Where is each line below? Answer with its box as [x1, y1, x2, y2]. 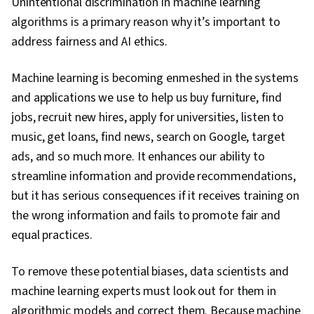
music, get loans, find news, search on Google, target [11, 128, 285, 146]
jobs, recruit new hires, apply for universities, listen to [11, 109, 285, 127]
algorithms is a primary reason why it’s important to [11, 13, 280, 32]
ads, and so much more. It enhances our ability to [11, 148, 266, 166]
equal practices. [11, 226, 93, 245]
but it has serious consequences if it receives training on [11, 187, 300, 205]
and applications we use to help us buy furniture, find [11, 89, 282, 107]
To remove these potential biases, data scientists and [11, 263, 289, 281]
